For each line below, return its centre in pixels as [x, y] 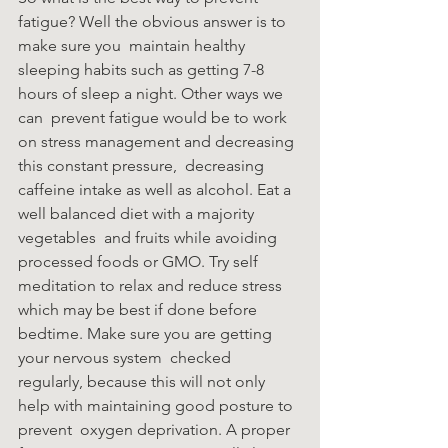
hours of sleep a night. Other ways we [152, 94]
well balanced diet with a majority [138, 214]
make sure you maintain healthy [133, 46]
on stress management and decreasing [158, 142]
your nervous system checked [126, 358]
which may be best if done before [139, 310]
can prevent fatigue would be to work [154, 118]
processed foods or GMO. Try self [140, 262]
